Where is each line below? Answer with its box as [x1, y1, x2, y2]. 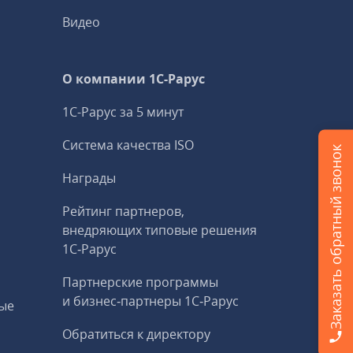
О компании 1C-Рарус [62, 70, 206, 87]
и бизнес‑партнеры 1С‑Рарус [62, 292, 240, 310]
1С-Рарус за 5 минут [62, 103, 184, 121]
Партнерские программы [62, 273, 219, 291]
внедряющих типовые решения [62, 221, 258, 239]
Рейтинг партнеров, [62, 203, 185, 220]
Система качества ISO [62, 136, 195, 154]
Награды [62, 169, 117, 187]
